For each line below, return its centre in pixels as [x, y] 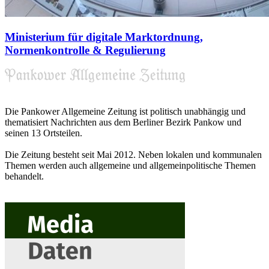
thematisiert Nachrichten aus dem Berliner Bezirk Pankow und [123, 122]
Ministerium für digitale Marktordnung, [104, 37]
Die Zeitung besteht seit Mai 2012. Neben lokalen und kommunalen [133, 154]
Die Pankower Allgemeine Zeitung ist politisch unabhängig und [125, 111]
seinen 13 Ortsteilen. [44, 133]
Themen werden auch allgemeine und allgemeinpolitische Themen [130, 165]
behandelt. [24, 176]
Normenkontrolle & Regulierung [85, 50]
